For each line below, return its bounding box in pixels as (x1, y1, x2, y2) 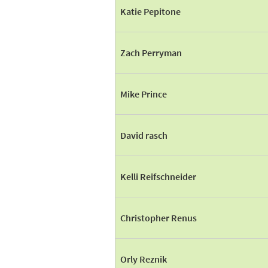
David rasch (120, 129, 167, 141)
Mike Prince (120, 88, 167, 100)
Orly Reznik (120, 253, 167, 265)
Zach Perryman (120, 47, 182, 59)
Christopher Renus (120, 212, 197, 224)
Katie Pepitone (120, 5, 181, 17)
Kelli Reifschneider (120, 170, 196, 182)
